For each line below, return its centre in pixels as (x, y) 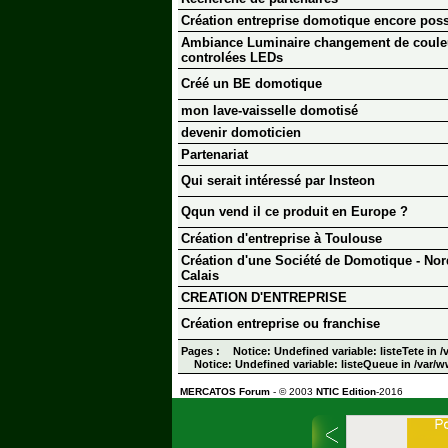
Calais (200, 276)
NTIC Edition (346, 392)
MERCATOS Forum (225, 392)
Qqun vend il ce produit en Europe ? (294, 212)
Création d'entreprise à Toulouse (281, 239)
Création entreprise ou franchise (280, 324)
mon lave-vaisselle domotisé (269, 111)
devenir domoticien (241, 133)
